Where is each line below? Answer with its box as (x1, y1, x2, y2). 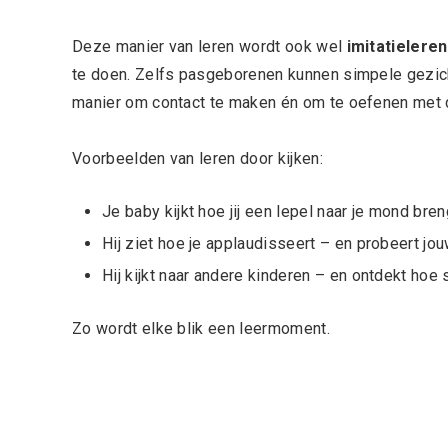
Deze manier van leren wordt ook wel (72, 37, 347, 57)
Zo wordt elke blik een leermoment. (72, 319, 330, 339)
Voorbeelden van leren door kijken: (72, 149, 323, 169)
